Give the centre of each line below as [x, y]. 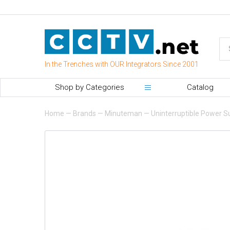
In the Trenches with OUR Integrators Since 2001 [122, 64]
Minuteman [123, 113]
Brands [84, 113]
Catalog [200, 87]
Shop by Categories [90, 87]
